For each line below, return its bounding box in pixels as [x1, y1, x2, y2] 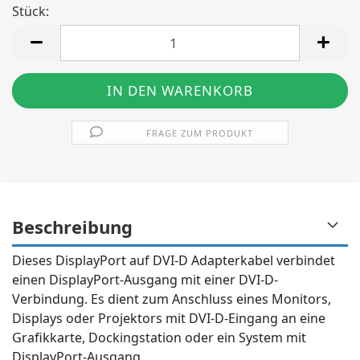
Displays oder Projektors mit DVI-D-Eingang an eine [12, 309, 325, 327]
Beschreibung [12, 215, 133, 239]
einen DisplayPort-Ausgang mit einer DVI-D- [12, 271, 278, 288]
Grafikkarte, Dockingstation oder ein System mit [12, 329, 306, 346]
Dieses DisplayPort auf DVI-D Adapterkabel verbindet [12, 252, 335, 269]
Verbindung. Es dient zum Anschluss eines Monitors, [12, 290, 331, 308]
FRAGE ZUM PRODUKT [146, 127, 254, 139]
